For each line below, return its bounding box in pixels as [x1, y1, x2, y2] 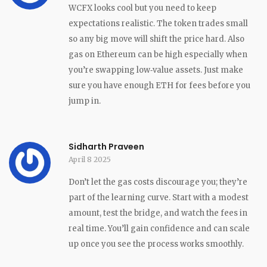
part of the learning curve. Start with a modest [69, 192, 249, 203]
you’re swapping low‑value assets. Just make [69, 64, 243, 75]
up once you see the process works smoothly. [69, 238, 244, 249]
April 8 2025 [69, 154, 111, 164]
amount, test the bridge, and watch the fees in [69, 207, 247, 218]
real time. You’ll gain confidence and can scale [69, 223, 250, 234]
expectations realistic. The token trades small [69, 18, 248, 29]
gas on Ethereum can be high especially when [69, 49, 247, 60]
